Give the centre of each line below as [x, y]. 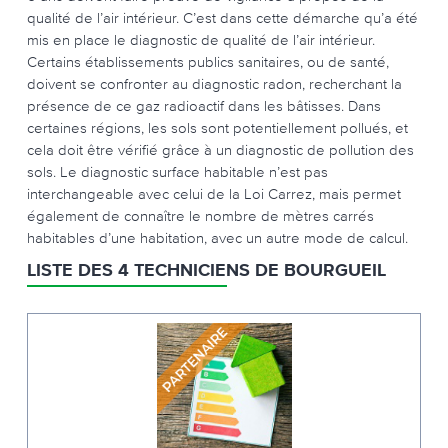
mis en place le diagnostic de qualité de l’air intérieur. [201, 39]
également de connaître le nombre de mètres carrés [200, 215]
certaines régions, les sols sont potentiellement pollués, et [217, 127]
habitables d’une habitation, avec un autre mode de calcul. [217, 237]
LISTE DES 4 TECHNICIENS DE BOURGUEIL [206, 271]
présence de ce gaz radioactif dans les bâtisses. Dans [204, 105]
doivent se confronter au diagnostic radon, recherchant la [214, 83]
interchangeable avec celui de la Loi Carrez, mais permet [214, 193]
